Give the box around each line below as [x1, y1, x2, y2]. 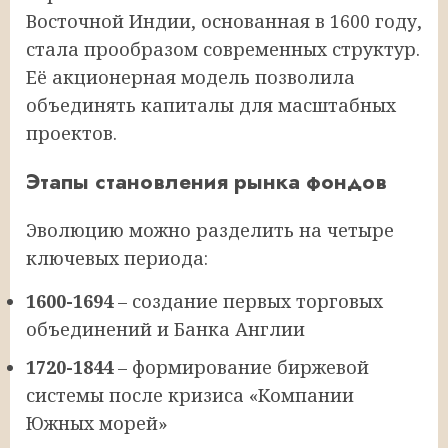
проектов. [26, 120, 117, 145]
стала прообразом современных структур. [26, 36, 420, 61]
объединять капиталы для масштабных [26, 92, 396, 117]
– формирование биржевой [113, 354, 369, 379]
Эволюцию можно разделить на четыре [26, 217, 394, 242]
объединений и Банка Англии [26, 316, 305, 341]
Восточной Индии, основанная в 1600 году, [26, 8, 422, 33]
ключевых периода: [26, 245, 208, 270]
